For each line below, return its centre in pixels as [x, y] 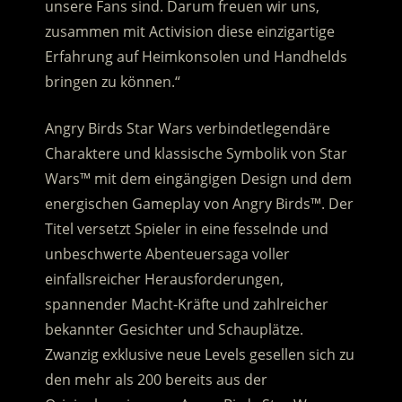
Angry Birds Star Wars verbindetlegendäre [187, 129]
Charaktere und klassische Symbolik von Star [196, 154]
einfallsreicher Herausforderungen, [164, 280]
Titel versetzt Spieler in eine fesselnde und [186, 229]
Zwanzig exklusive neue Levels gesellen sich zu [199, 355]
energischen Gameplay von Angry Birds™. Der [199, 204]
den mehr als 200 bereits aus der [156, 380]
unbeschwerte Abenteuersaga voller [167, 254]
